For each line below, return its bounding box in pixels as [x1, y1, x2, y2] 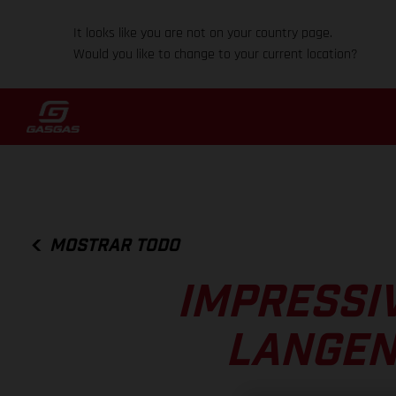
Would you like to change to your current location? [73, 45, 359, 64]
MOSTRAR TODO [49, 236, 180, 255]
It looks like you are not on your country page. [73, 24, 333, 42]
